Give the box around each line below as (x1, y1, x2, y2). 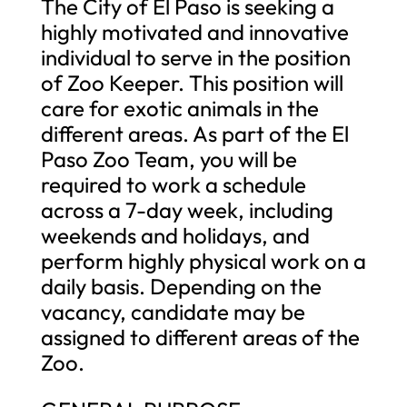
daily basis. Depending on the (40, 272, 322, 300)
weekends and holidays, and (40, 221, 310, 249)
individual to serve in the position (40, 43, 351, 71)
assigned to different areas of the (40, 323, 360, 351)
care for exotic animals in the (40, 94, 319, 122)
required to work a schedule (40, 170, 306, 198)
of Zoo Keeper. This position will (40, 68, 343, 96)
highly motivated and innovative (40, 17, 349, 45)
